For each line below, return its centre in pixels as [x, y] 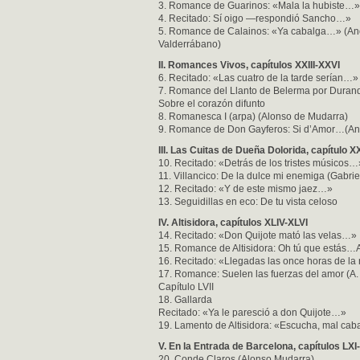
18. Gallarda [185, 300]
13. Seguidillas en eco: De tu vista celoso [248, 202]
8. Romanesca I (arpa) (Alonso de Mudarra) [253, 117]
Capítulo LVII [186, 287]
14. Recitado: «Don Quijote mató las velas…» [258, 235]
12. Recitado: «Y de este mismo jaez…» [245, 189]
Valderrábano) [190, 44]
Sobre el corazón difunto [212, 104]
